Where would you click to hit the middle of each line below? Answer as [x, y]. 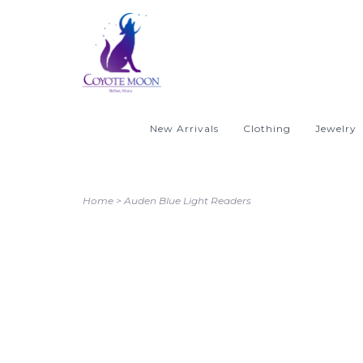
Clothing [267, 128]
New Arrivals [184, 128]
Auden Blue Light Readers [188, 201]
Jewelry [336, 128]
